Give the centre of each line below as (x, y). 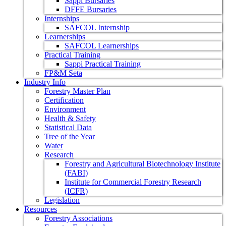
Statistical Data (68, 127)
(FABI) (76, 173)
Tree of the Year (70, 136)
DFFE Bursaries (91, 9)
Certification (64, 100)
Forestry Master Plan (77, 91)
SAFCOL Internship (97, 27)
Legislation (62, 200)
